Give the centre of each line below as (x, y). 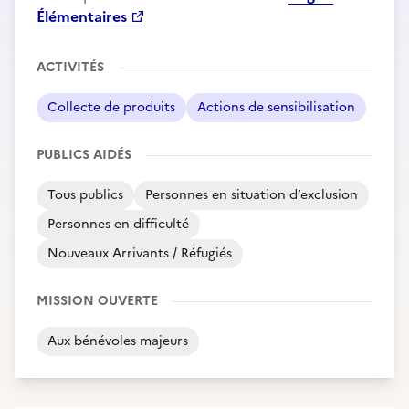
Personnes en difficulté (118, 224)
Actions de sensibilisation (276, 107)
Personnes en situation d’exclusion (252, 195)
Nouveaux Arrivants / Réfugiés (140, 253)
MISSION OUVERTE (97, 301)
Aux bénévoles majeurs (118, 341)
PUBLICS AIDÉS (84, 155)
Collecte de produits (111, 107)
